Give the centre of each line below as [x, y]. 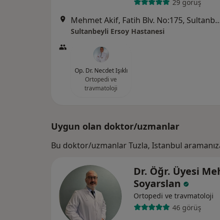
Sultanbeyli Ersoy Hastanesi [118, 31]
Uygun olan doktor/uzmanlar [115, 126]
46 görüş [187, 207]
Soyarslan [158, 183]
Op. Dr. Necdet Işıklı [101, 70]
